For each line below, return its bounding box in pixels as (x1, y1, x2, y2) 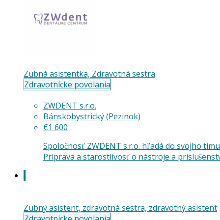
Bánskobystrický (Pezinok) (43, 111, 140, 122)
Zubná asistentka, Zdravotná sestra (24, 68, 155, 80)
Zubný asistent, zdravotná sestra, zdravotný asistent (24, 202, 217, 213)
